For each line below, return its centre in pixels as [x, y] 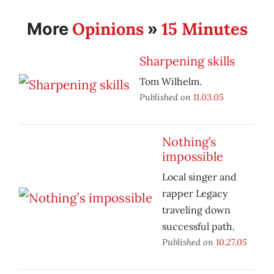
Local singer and [199, 177]
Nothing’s [189, 142]
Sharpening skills [187, 61]
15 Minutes [204, 29]
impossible [193, 157]
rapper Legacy [195, 194]
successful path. [198, 227]
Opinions [108, 29]
